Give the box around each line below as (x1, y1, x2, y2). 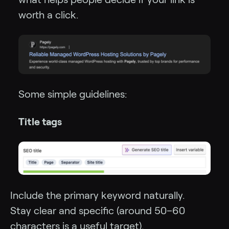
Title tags (18, 116, 62, 127)
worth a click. (18, 9, 78, 20)
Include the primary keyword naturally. (10, 189, 185, 201)
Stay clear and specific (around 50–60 (10, 204, 185, 216)
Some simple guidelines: (18, 88, 127, 100)
